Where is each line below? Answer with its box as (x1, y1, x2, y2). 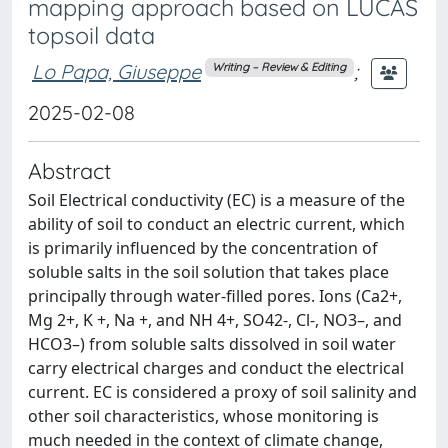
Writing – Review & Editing (212, 60, 347, 75)
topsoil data (28, 21, 155, 50)
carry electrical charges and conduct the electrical (28, 357, 404, 379)
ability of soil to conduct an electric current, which (28, 213, 405, 235)
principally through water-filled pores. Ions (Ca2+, (28, 285, 402, 307)
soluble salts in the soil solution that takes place (28, 261, 389, 283)
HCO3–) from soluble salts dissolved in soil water (28, 333, 396, 355)
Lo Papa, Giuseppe (32, 58, 201, 84)
